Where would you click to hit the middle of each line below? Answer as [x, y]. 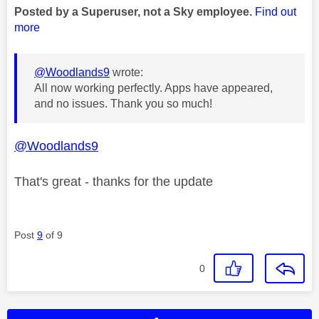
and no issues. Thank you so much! [123, 103]
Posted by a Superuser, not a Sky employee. [135, 11]
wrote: [126, 72]
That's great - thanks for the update [114, 181]
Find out [276, 11]
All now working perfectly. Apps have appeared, [153, 88]
